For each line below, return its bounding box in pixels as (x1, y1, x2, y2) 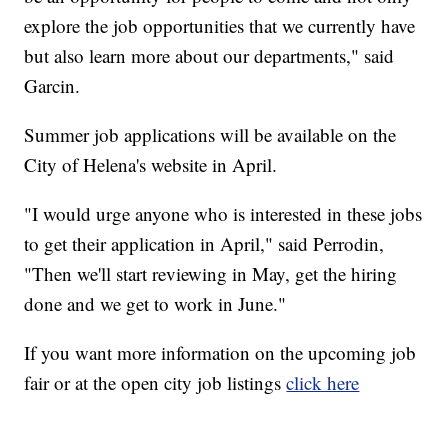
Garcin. (24, 72, 81, 98)
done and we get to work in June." (24, 290, 287, 316)
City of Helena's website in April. (24, 151, 278, 177)
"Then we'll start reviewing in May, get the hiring (24, 260, 398, 286)
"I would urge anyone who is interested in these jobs (24, 200, 423, 226)
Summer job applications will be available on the (24, 121, 397, 147)
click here (286, 369, 360, 395)
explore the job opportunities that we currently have (24, 12, 416, 38)
